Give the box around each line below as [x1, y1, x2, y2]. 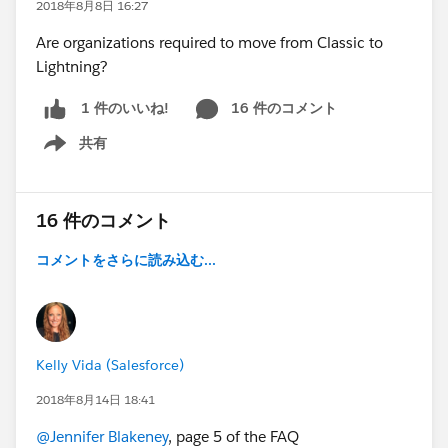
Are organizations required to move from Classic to [36, 33, 383, 52]
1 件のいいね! [81, 99, 169, 118]
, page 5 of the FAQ [168, 426, 299, 446]
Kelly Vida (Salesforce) [36, 355, 184, 374]
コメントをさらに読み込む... [36, 250, 216, 269]
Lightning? [36, 57, 108, 76]
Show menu [27, 144, 108, 163]
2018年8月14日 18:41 [36, 390, 155, 408]
